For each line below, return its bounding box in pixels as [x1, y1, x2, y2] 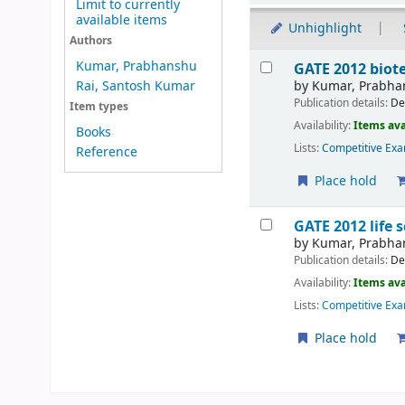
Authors [69, 33, 112, 49]
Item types [69, 99, 128, 115]
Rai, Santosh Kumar [75, 77, 195, 97]
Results [249, 47, 303, 69]
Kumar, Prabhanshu [75, 57, 197, 77]
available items [75, 11, 167, 31]
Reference [75, 143, 137, 163]
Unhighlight [284, 19, 362, 39]
